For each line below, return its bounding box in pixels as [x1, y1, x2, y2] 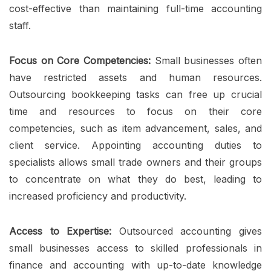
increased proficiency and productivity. [9, 190, 186, 203]
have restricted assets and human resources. [9, 71, 262, 84]
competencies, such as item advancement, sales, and [9, 122, 262, 135]
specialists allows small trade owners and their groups [9, 156, 262, 169]
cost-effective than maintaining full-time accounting [9, 2, 262, 15]
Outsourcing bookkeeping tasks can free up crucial [9, 88, 262, 101]
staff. [9, 19, 31, 32]
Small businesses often [154, 54, 263, 67]
